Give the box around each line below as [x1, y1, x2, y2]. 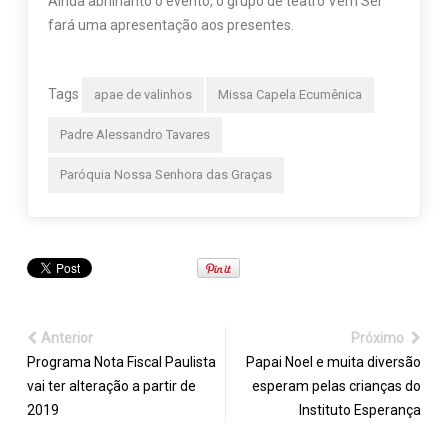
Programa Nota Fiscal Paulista [26, 354, 216, 371]
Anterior [40, 330, 93, 347]
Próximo [351, 330, 408, 347]
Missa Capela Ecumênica [217, 87, 362, 103]
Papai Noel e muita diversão [246, 354, 422, 371]
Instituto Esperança [299, 402, 422, 419]
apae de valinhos [93, 87, 192, 103]
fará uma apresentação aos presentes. [47, 17, 294, 34]
